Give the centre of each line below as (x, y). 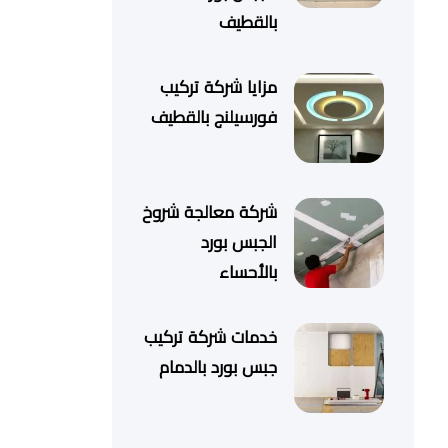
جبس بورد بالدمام (218, 368)
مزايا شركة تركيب (219, 88)
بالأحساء (248, 273)
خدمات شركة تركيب (211, 338)
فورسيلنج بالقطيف (214, 118)
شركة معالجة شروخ (210, 213)
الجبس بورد (239, 243)
